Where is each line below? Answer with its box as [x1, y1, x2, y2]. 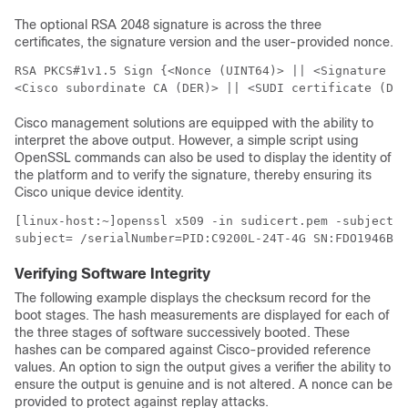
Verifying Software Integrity [15, 266, 210, 281]
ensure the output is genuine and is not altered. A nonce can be [15, 377, 393, 392]
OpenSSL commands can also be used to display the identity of [15, 150, 392, 165]
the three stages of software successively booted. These [15, 325, 350, 340]
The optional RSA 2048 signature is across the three [15, 17, 321, 32]
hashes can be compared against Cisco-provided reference [15, 342, 371, 357]
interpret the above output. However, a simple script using [15, 133, 359, 148]
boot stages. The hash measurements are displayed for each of [15, 308, 390, 322]
